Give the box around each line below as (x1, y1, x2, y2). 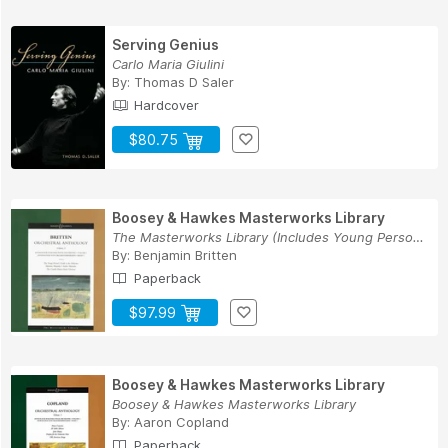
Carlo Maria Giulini (112, 55, 224, 72)
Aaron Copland (134, 413, 229, 430)
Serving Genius (112, 35, 219, 53)
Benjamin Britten (134, 246, 237, 263)
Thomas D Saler (134, 73, 234, 90)
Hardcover (130, 96, 199, 113)
